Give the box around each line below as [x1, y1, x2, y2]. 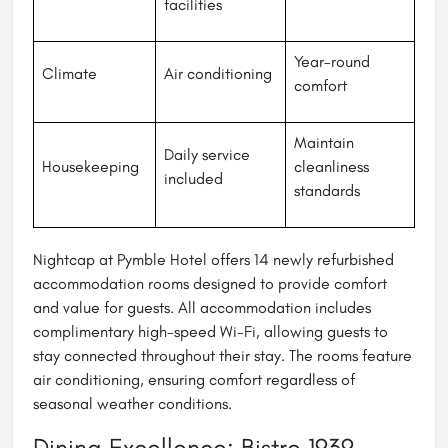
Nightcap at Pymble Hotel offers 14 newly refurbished [33, 250, 394, 270]
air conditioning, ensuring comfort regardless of [33, 370, 355, 390]
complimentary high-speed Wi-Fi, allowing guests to [33, 322, 388, 342]
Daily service [164, 145, 250, 165]
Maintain [294, 133, 354, 153]
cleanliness [294, 157, 369, 177]
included [164, 169, 223, 189]
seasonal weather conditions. [33, 394, 232, 414]
